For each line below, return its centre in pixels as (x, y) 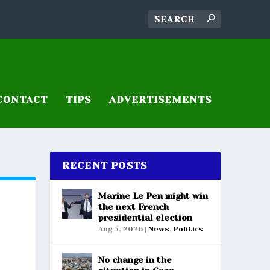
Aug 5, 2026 (120, 229)
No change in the (135, 259)
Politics (188, 229)
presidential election (145, 217)
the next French (133, 206)
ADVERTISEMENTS (160, 99)
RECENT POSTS (105, 165)
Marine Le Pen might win (153, 196)
